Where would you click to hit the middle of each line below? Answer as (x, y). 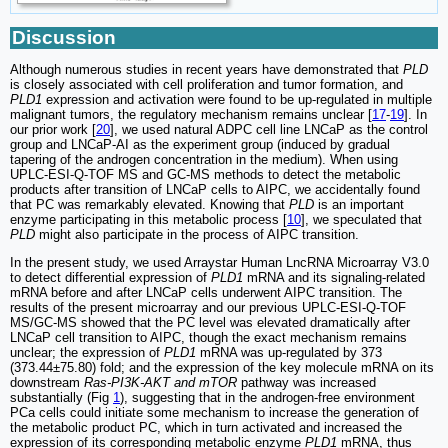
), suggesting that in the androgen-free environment (267, 397)
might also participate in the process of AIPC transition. (197, 234)
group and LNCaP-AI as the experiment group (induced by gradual (200, 144)
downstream (47, 382)
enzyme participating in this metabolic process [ (148, 219)
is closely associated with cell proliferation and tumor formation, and (206, 84)
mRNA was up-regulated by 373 (289, 352)
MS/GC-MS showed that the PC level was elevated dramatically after (210, 322)
